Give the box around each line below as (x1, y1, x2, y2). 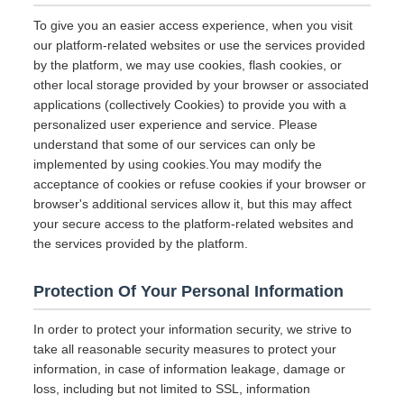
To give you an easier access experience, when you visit (33, 18, 353, 32)
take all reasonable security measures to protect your (33, 342, 337, 356)
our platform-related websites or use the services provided (33, 38, 366, 52)
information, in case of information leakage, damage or (33, 362, 346, 376)
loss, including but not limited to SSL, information (33, 381, 311, 396)
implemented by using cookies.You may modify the (33, 157, 323, 171)
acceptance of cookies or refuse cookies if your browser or (33, 177, 367, 191)
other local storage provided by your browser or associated (33, 78, 370, 92)
